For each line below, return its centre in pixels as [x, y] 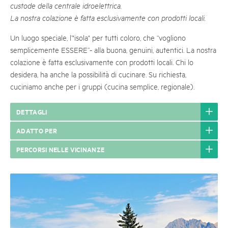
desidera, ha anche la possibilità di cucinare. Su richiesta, [98, 74]
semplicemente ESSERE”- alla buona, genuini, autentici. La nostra [113, 50]
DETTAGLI [32, 111]
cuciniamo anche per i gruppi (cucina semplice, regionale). [102, 86]
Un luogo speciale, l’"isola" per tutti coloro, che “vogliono [98, 37]
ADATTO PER [37, 130]
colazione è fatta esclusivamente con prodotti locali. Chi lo [102, 62]
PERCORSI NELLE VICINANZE [61, 149]
